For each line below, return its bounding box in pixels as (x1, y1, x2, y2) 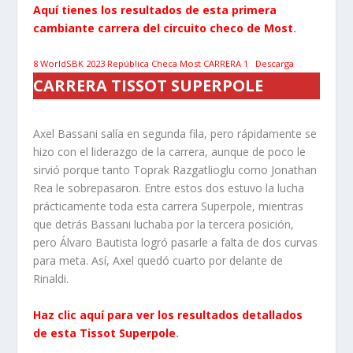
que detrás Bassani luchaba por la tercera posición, (33, 217, 295, 232)
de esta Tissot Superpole (33, 325, 176, 340)
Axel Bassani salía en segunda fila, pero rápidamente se (33, 126, 318, 142)
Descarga (255, 58, 294, 70)
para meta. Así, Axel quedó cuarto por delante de (33, 253, 284, 269)
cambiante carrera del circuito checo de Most (33, 20, 294, 35)
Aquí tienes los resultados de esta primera (33, 2, 277, 17)
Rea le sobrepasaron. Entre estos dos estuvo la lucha (33, 180, 305, 196)
